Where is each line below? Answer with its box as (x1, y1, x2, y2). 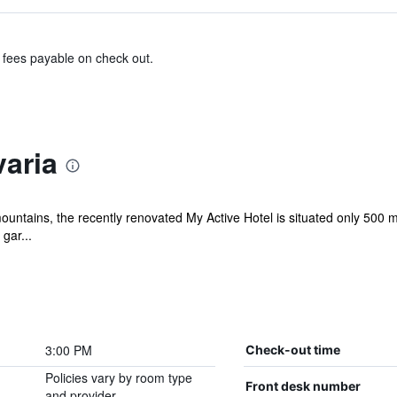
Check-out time (245, 342, 340, 357)
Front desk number (245, 378, 361, 393)
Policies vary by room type (44, 369, 192, 386)
